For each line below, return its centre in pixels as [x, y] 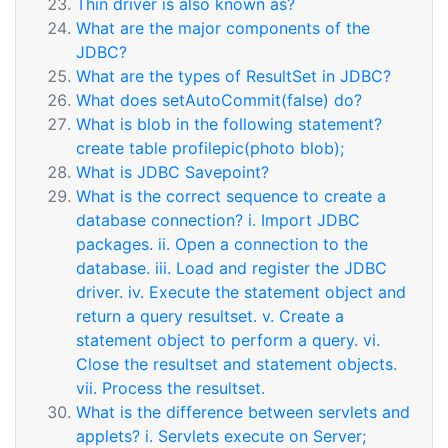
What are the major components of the [223, 28]
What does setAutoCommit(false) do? [219, 100]
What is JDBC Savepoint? [172, 172]
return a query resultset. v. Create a [210, 316]
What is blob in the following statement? [229, 124]
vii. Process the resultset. [170, 388]
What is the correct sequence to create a [231, 196]
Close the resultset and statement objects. [236, 364]
